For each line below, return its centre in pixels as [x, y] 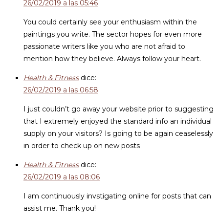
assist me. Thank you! [60, 208]
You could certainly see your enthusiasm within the [110, 22]
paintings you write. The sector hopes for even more [113, 34]
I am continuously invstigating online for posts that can [117, 196]
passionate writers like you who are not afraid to [104, 46]
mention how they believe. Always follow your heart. [112, 59]
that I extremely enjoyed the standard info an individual [118, 121]
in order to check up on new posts [82, 146]
